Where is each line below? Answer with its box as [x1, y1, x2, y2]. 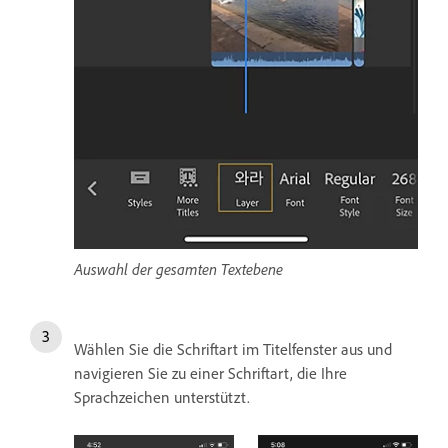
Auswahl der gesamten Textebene [74, 258, 283, 279]
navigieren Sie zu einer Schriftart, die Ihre [74, 362, 347, 383]
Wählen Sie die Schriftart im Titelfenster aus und [74, 338, 392, 359]
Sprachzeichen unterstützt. [74, 386, 250, 407]
